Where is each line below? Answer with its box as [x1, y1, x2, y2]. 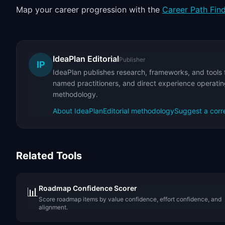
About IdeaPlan [53, 106, 103, 115]
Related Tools [16, 150, 82, 162]
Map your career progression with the [16, 5, 162, 15]
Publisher [119, 56, 145, 63]
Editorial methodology [103, 106, 174, 115]
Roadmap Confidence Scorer [39, 184, 137, 192]
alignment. [39, 203, 68, 211]
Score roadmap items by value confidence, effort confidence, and [39, 195, 221, 203]
